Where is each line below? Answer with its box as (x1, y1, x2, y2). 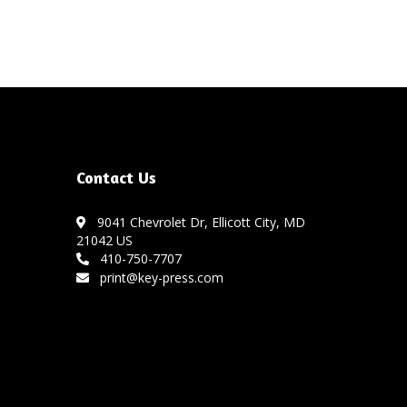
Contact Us (75, 167, 156, 188)
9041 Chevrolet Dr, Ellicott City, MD (89, 213, 305, 232)
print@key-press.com (92, 269, 223, 287)
